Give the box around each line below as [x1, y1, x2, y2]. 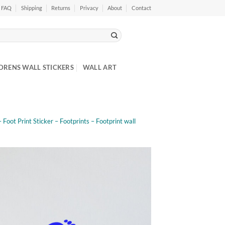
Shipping [21, 5, 42, 11]
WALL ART [82, 63, 117, 71]
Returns [51, 5, 71, 11]
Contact [132, 5, 151, 11]
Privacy [79, 5, 98, 11]
